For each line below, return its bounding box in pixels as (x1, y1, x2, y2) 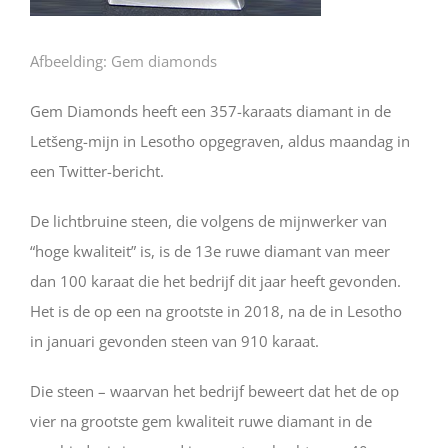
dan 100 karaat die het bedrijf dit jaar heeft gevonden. (30, 270, 401, 291)
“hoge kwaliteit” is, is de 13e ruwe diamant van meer (30, 240, 390, 261)
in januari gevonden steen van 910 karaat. (30, 330, 319, 351)
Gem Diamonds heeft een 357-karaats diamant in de (30, 100, 391, 121)
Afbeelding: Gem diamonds (30, 50, 217, 71)
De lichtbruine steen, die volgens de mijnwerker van (30, 210, 387, 231)
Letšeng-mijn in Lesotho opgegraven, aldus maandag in (30, 130, 410, 151)
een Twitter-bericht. (30, 160, 164, 181)
